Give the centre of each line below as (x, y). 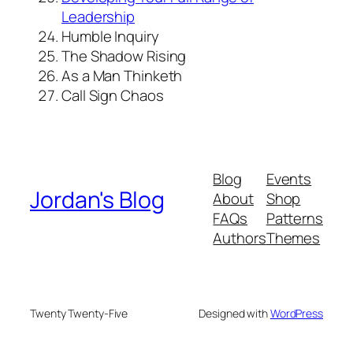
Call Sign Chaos (113, 95)
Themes (293, 238)
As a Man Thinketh (122, 75)
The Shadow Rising (124, 56)
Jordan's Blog (97, 200)
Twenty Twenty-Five (79, 314)
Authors (240, 238)
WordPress (296, 314)
